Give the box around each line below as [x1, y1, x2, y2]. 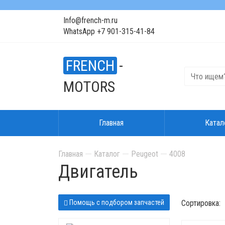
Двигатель [58, 161, 138, 182]
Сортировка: [181, 198, 220, 208]
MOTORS [63, 78, 115, 95]
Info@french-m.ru [63, 16, 118, 25]
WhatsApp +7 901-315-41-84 [63, 27, 155, 36]
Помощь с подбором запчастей [68, 198, 165, 206]
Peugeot [131, 149, 158, 159]
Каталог [93, 149, 120, 159]
